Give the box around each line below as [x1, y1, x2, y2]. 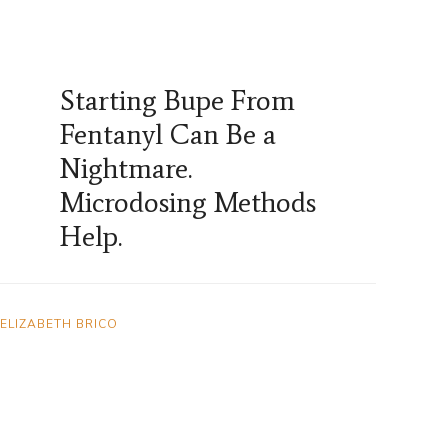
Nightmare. [60, 151, 192, 186]
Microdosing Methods [60, 185, 316, 220]
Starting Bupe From [60, 83, 295, 118]
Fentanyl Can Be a [60, 117, 276, 152]
